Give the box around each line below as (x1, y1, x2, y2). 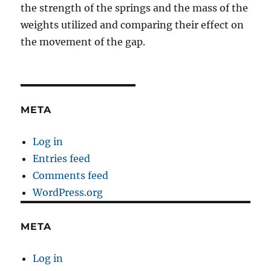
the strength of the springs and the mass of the (21, 1, 249, 14)
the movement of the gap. (21, 35, 146, 48)
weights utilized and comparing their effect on (21, 18, 244, 31)
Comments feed (33, 169, 109, 181)
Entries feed (33, 152, 91, 165)
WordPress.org (33, 186, 103, 198)
